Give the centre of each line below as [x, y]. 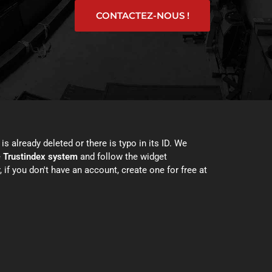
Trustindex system [40, 156]
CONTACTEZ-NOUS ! [142, 16]
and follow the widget [122, 156]
